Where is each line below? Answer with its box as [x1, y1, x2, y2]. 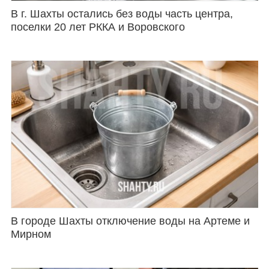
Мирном [10, 228, 51, 241]
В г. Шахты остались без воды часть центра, [10, 8, 233, 20]
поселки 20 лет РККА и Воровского [10, 21, 185, 34]
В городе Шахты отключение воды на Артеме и [10, 215, 250, 228]
